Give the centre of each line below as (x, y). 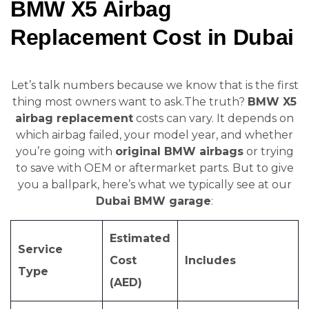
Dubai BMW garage (153, 201)
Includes (210, 260)
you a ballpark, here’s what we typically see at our (154, 185)
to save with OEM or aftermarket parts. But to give (154, 168)
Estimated (140, 238)
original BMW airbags (179, 151)
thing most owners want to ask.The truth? (130, 102)
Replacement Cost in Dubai (152, 37)
